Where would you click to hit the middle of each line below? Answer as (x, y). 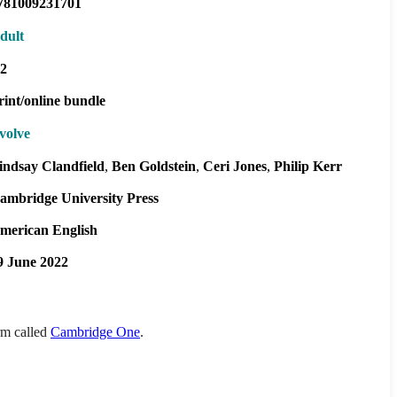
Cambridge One (95, 331)
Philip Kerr (308, 166)
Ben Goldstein (154, 166)
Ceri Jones (235, 166)
